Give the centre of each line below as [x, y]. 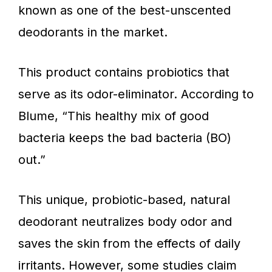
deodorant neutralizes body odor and [125, 221]
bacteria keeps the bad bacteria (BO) [125, 138]
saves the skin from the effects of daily [129, 243]
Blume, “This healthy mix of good [114, 116]
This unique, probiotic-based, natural [124, 199]
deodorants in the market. [93, 32]
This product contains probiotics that [124, 72]
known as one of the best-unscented [124, 10]
